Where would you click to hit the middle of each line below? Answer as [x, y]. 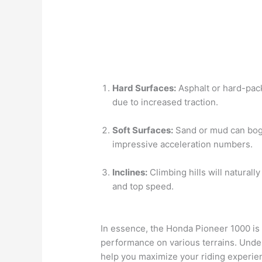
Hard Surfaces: [144, 88]
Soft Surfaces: [143, 130]
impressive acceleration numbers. [183, 144]
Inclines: [130, 172]
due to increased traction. [166, 102]
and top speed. [143, 186]
